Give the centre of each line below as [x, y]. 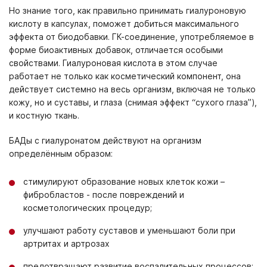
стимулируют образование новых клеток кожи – [124, 181]
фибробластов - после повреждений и [104, 195]
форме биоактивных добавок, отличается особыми [116, 50]
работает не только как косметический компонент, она [125, 76]
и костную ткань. [44, 115]
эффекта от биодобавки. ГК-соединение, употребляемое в [131, 37]
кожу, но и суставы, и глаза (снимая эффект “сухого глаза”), [133, 102]
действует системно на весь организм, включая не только [132, 89]
